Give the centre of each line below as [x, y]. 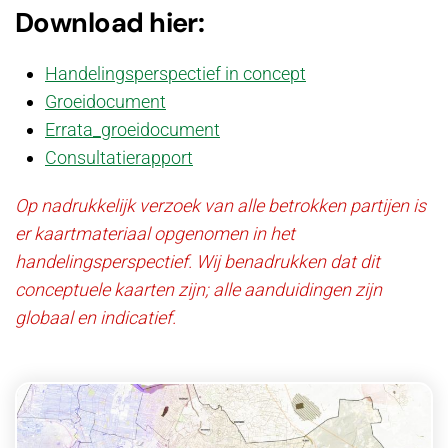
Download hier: [110, 22]
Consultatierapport [119, 157]
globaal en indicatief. [95, 317]
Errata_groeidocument [132, 129]
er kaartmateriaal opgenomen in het [155, 233]
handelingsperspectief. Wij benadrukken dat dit [197, 261]
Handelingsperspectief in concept [175, 73]
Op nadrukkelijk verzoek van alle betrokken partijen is [220, 205]
